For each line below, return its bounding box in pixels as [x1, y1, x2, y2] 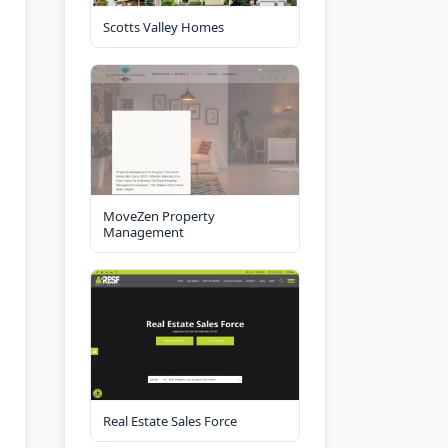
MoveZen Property [103, 206, 215, 225]
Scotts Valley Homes [103, 17, 224, 36]
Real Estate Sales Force [103, 411, 237, 430]
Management [103, 222, 184, 241]
